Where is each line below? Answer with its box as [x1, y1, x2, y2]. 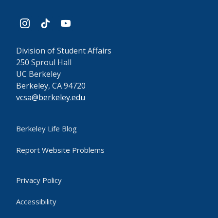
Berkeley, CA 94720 [16, 80, 86, 91]
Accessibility [16, 197, 56, 206]
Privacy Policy [16, 175, 62, 185]
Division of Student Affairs [16, 45, 111, 56]
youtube [58, 15, 86, 25]
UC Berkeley [16, 69, 61, 79]
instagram [17, 15, 51, 25]
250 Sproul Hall [16, 57, 72, 68]
